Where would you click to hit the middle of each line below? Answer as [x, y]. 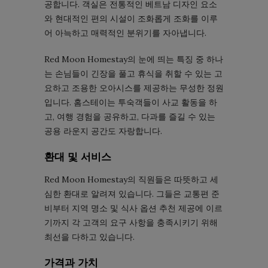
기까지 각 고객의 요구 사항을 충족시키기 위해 [131, 222]
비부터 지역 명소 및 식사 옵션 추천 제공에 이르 [133, 208]
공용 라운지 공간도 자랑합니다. [103, 131]
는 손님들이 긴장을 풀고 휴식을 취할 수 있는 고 [133, 73]
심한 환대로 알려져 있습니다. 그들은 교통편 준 [132, 194]
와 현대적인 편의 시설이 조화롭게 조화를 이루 [131, 18]
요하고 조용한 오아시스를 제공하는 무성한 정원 [134, 88]
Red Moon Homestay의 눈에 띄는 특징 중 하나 [134, 59]
